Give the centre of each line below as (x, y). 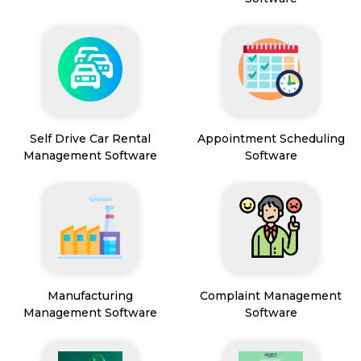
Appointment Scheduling (271, 139)
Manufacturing (90, 296)
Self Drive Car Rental (90, 139)
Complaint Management (271, 296)
